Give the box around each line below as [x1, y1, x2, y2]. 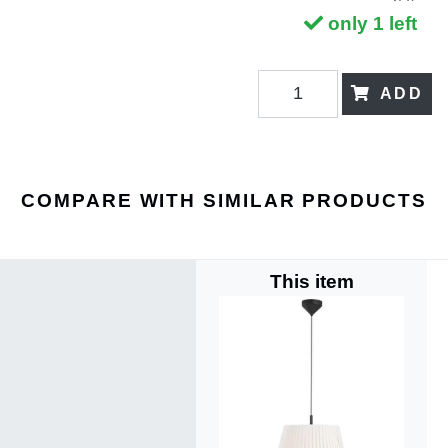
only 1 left [328, 12, 417, 34]
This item [269, 270, 354, 292]
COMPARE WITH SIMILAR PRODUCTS [21, 189, 427, 211]
